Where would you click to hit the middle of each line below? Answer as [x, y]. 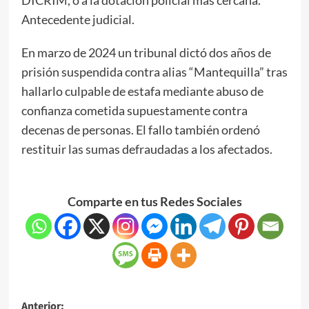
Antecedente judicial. [78, 19]
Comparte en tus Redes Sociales [154, 201]
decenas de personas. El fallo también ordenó [140, 129]
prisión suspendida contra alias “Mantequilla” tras [154, 71]
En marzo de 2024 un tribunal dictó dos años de [146, 52]
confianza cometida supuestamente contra [134, 110]
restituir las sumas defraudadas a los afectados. [147, 149]
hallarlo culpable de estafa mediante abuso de [142, 91]
